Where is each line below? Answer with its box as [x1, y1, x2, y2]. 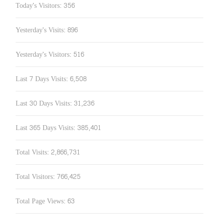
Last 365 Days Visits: [16, 122, 77, 134]
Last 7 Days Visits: [16, 73, 70, 85]
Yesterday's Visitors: [16, 48, 73, 61]
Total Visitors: [16, 171, 57, 183]
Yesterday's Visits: [16, 24, 67, 36]
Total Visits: [16, 146, 51, 158]
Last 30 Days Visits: [16, 97, 74, 109]
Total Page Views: [16, 195, 67, 207]
